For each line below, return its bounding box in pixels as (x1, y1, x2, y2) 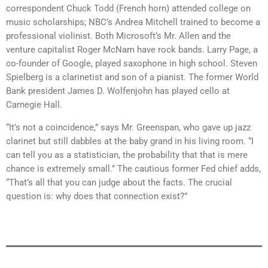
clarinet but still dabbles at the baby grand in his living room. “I (6, 135, 254, 147)
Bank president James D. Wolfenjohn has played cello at (6, 85, 230, 96)
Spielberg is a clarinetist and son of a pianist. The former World (6, 71, 258, 83)
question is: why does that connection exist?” (6, 190, 187, 202)
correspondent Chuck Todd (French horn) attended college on (6, 2, 251, 14)
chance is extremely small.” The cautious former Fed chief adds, (6, 163, 261, 174)
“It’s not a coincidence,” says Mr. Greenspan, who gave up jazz (6, 121, 251, 133)
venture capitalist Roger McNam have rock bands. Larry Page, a (6, 44, 258, 55)
